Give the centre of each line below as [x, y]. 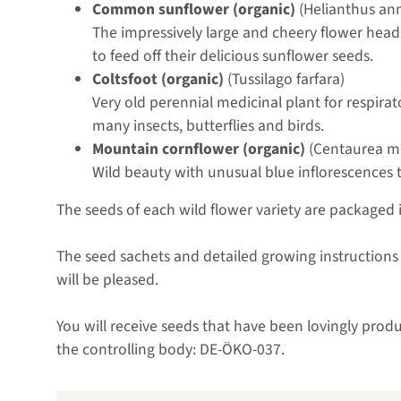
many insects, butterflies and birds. [208, 125]
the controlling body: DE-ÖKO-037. [171, 349]
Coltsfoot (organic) [158, 79]
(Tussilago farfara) [284, 79]
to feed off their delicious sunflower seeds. [233, 55]
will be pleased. [107, 279]
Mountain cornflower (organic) [199, 149]
